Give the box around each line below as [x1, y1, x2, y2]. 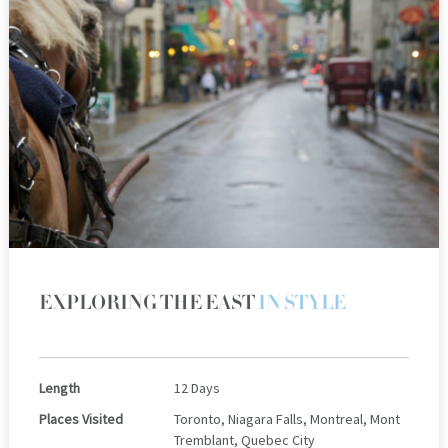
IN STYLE [257, 289, 346, 316]
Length [38, 378, 80, 397]
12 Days [173, 378, 220, 397]
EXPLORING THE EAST [38, 289, 258, 316]
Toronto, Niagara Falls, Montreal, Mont [173, 409, 400, 428]
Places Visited [38, 409, 123, 428]
